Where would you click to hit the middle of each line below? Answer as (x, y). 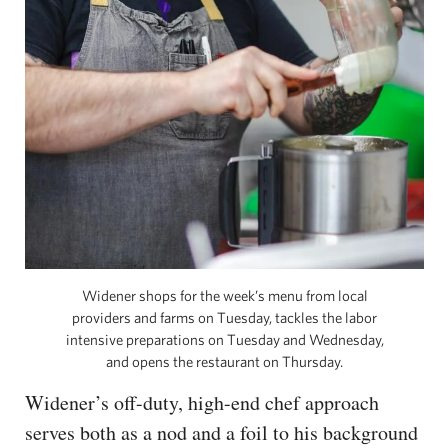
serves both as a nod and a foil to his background (221, 432)
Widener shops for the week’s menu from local (224, 295)
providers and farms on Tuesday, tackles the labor (224, 317)
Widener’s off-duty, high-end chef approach (202, 402)
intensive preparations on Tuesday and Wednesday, (224, 339)
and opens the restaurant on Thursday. (224, 361)
